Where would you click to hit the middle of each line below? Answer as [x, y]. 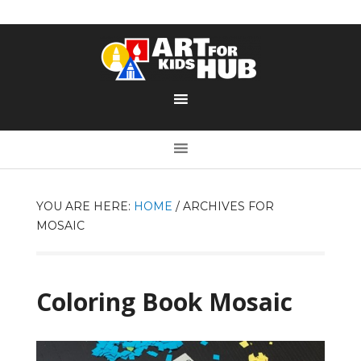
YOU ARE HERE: [85, 206]
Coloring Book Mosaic [164, 301]
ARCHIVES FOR [226, 206]
